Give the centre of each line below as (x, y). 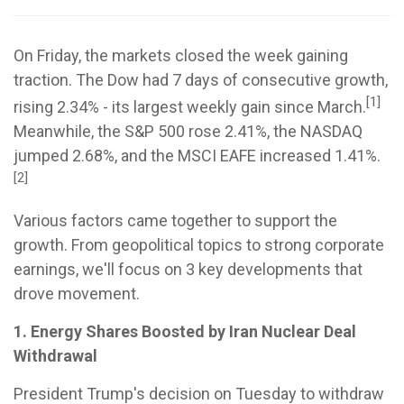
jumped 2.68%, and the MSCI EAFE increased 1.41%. (197, 156)
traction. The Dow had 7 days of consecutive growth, (201, 80)
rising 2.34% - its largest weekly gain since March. (190, 107)
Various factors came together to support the (175, 220)
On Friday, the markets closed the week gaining (181, 55)
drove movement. (77, 294)
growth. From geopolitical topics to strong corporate (199, 245)
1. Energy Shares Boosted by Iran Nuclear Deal (185, 331)
